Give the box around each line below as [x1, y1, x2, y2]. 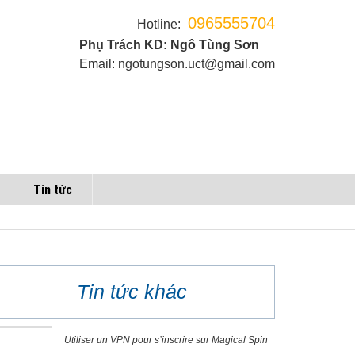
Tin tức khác [77, 281, 188, 303]
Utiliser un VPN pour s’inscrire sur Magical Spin [64, 334, 269, 345]
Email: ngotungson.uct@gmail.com [78, 57, 275, 71]
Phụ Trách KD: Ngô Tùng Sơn [78, 38, 259, 52]
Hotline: [136, 17, 181, 31]
